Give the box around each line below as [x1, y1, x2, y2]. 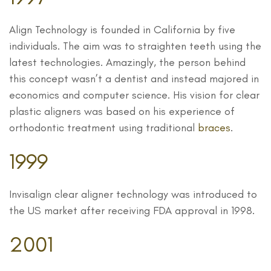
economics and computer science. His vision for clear [9, 88, 260, 102]
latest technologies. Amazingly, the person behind [9, 56, 246, 70]
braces [198, 121, 230, 135]
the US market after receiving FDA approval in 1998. [9, 204, 255, 218]
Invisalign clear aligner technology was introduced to [9, 188, 257, 201]
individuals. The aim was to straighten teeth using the [9, 39, 261, 53]
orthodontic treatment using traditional [9, 121, 198, 135]
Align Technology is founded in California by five [9, 23, 235, 37]
